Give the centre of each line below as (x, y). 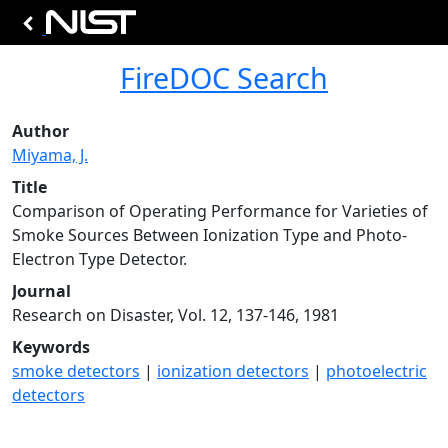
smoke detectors (76, 371)
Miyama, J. (50, 155)
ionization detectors (233, 371)
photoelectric (376, 371)
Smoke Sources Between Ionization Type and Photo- (209, 235)
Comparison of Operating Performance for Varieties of (220, 211)
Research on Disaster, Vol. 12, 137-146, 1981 (175, 315)
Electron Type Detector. (99, 259)
